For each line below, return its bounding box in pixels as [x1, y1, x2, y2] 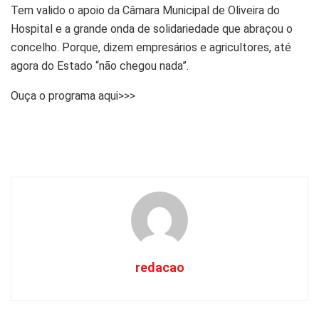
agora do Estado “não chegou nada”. [11, 59, 189, 73]
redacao [135, 260, 184, 276]
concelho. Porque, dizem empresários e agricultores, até [11, 41, 291, 55]
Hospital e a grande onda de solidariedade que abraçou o [11, 22, 293, 36]
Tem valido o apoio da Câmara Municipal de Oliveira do [11, 4, 280, 18]
